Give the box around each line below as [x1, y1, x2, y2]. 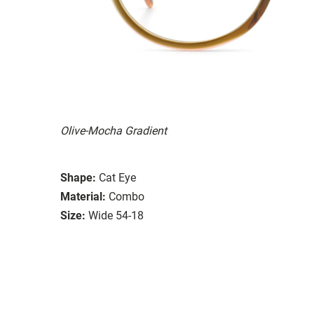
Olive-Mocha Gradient [60, 123, 167, 137]
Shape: [60, 170, 96, 184]
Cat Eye [99, 170, 136, 184]
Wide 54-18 [88, 208, 144, 222]
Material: [60, 189, 106, 203]
